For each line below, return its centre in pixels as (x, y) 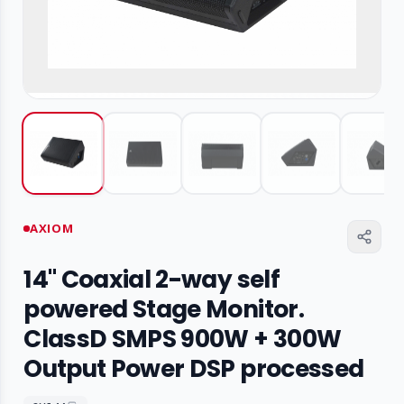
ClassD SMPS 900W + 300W (183, 339)
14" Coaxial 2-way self (151, 280)
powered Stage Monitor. (164, 309)
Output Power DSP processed (194, 369)
